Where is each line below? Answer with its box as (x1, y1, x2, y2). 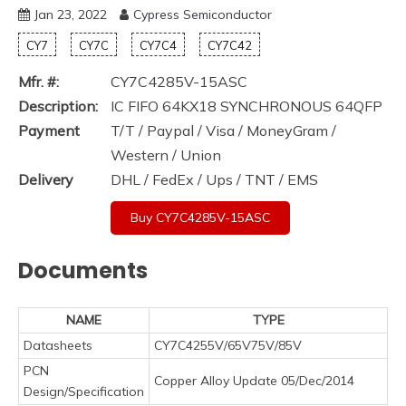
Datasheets (24, 336, 92, 353)
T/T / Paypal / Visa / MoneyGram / (111, 121, 336, 140)
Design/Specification (24, 382, 144, 400)
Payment (18, 121, 80, 140)
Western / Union (111, 146, 221, 164)
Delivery (18, 170, 73, 188)
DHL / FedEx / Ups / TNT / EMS (111, 170, 318, 188)
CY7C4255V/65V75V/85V (154, 336, 302, 353)
